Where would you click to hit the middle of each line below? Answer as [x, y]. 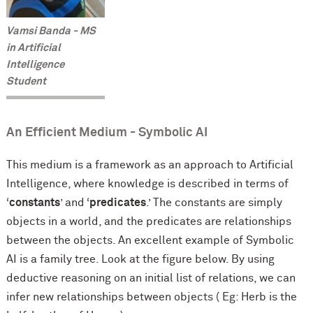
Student [26, 81]
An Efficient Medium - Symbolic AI [107, 132]
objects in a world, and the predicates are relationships [148, 221]
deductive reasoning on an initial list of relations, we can [151, 278]
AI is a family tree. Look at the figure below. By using [140, 259]
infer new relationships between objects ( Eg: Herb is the [151, 297]
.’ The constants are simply [214, 202]
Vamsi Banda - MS [51, 31]
